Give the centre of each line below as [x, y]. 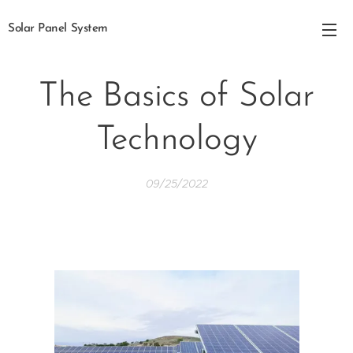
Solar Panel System [58, 29]
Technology [176, 141]
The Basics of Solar [176, 97]
